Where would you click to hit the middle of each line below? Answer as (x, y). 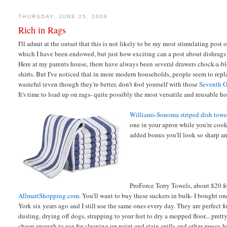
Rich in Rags (42, 30)
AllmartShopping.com (49, 195)
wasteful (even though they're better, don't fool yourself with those (109, 84)
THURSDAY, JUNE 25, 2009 (63, 17)
